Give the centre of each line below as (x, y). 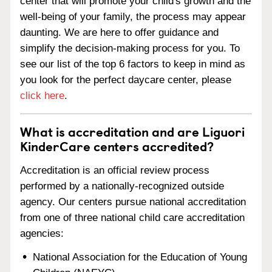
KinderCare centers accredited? (117, 146)
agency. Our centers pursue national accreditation (133, 202)
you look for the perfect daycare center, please (126, 80)
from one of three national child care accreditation (132, 217)
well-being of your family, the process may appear (133, 17)
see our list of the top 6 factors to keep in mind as (133, 64)
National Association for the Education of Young (140, 257)
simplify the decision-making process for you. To (130, 48)
